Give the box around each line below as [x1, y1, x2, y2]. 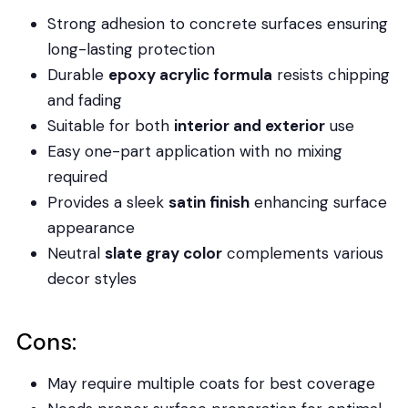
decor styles [46, 268, 137, 289]
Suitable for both [46, 115, 174, 136]
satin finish [168, 191, 250, 212]
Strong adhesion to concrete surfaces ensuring [46, 13, 388, 34]
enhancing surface [249, 191, 387, 212]
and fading [46, 89, 122, 110]
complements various [221, 242, 383, 263]
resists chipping [271, 64, 390, 85]
